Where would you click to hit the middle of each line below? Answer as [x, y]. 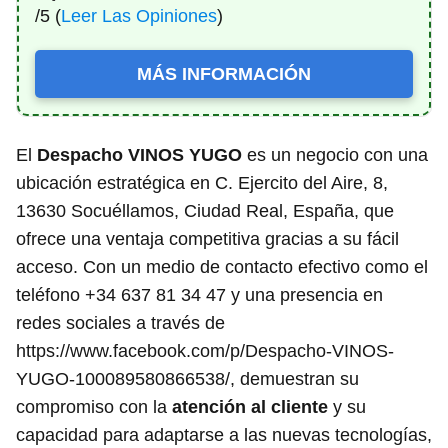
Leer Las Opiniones [139, 15]
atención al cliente [250, 406]
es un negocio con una [335, 154]
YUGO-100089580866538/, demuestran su [187, 378]
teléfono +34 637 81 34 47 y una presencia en [199, 294]
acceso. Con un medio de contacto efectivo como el [222, 266]
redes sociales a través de [120, 322]
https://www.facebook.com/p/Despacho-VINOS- [205, 350]
